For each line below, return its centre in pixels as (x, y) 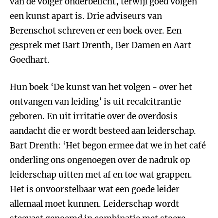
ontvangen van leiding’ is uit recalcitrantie (95, 102)
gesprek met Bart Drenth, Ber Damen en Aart (100, 45)
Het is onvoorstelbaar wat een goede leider (95, 189)
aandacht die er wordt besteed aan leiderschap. (103, 131)
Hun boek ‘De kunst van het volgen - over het (101, 87)
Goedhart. (30, 60)
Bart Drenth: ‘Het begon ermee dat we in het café (108, 145)
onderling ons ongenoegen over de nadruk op (100, 160)
